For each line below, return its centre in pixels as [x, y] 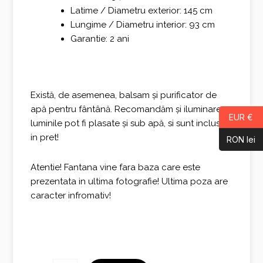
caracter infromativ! [71, 195]
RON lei [241, 139]
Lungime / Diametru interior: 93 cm [142, 24]
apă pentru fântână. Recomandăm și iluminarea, [130, 109]
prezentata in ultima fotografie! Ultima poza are [129, 181]
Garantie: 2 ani [100, 38]
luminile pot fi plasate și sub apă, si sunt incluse [128, 124]
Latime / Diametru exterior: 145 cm [141, 10]
